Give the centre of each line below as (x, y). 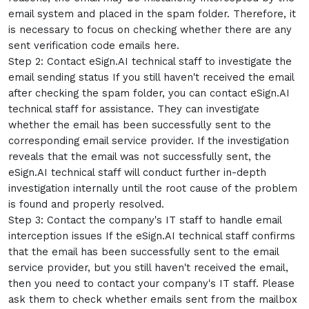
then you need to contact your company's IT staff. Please (151, 283)
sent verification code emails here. (96, 46)
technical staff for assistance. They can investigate (134, 109)
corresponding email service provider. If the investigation (149, 141)
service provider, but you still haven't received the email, (148, 268)
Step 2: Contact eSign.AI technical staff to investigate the (150, 61)
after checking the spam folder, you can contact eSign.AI (149, 93)
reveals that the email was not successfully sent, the (140, 157)
